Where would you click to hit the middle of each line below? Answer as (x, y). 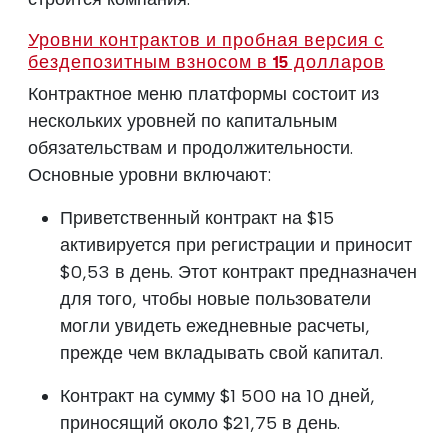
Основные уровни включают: (149, 175)
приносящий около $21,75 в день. (200, 423)
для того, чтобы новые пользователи (215, 299)
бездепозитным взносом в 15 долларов (206, 62)
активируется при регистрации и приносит (236, 245)
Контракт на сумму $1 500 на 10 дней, (217, 396)
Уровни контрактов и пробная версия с (206, 40)
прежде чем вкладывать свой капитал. (221, 353)
